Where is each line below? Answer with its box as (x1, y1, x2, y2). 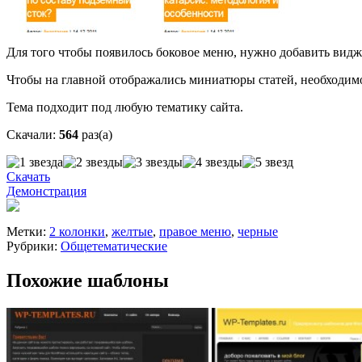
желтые (112, 225, 153, 239)
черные (238, 225, 278, 239)
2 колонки (49, 225, 105, 239)
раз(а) (82, 128, 112, 142)
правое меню (159, 225, 231, 239)
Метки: (6, 225, 49, 239)
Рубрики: (6, 239, 61, 254)
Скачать (6, 170, 50, 184)
